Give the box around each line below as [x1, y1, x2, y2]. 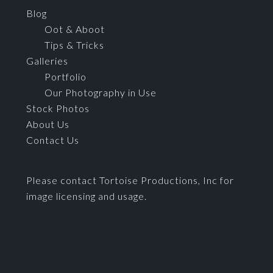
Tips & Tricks [44, 39, 104, 51]
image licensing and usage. [26, 190, 147, 202]
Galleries [26, 55, 68, 66]
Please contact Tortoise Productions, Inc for [26, 174, 234, 186]
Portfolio [44, 71, 87, 82]
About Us [26, 118, 69, 130]
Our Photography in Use [44, 87, 157, 98]
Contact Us [26, 134, 79, 146]
